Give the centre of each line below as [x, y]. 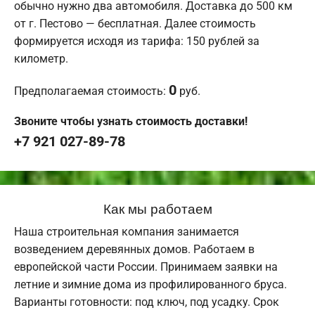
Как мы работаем [157, 208]
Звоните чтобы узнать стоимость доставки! [131, 122]
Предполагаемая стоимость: [91, 91]
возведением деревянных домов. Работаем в [134, 250]
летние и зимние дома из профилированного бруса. [150, 285]
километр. [41, 59]
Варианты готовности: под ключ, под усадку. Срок [147, 302]
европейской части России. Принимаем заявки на [146, 267]
